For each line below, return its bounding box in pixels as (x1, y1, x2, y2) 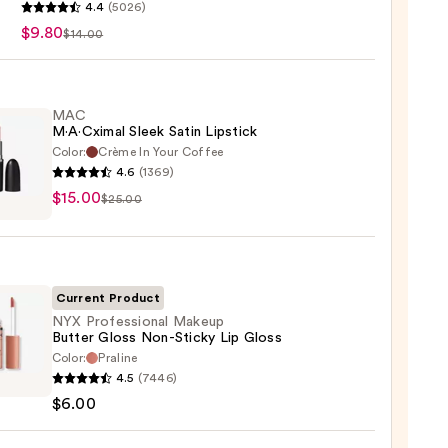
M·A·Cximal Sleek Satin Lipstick (51, 125, 258, 140)
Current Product (55, 292, 161, 305)
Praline (98, 352, 138, 365)
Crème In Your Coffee (98, 146, 224, 159)
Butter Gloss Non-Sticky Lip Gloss (51, 331, 282, 346)
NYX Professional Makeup (51, 315, 225, 330)
